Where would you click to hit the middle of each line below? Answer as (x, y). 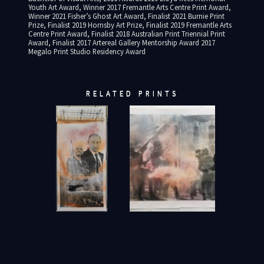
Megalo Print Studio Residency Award (87, 52)
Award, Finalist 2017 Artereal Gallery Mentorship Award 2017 (121, 43)
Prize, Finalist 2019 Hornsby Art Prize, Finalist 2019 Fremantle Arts (130, 25)
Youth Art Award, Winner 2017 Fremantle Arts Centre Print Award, (129, 7)
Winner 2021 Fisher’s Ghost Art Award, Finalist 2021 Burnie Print (126, 16)
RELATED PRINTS (132, 93)
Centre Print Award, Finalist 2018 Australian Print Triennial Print (126, 34)
